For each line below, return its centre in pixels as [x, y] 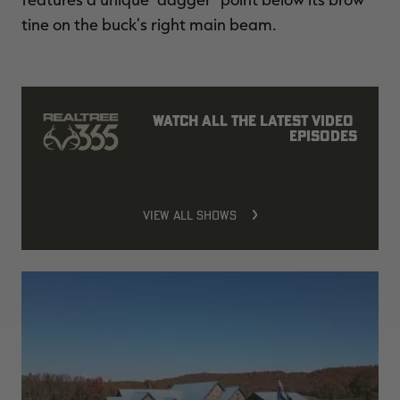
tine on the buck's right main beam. [149, 24]
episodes [323, 135]
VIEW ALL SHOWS [190, 215]
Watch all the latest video [253, 120]
